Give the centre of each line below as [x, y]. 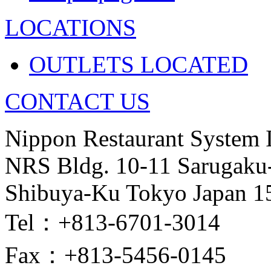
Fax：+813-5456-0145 [116, 255]
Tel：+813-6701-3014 [113, 222]
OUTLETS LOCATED [139, 64]
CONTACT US [77, 101]
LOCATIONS [70, 28]
